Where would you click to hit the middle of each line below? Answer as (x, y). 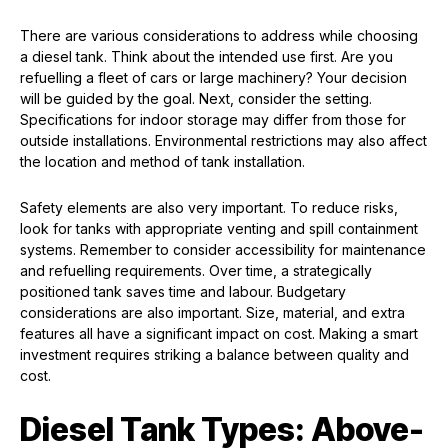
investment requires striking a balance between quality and (214, 355)
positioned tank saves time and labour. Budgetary (183, 292)
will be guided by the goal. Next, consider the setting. (196, 99)
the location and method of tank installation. (162, 162)
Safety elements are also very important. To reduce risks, (209, 208)
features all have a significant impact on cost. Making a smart (219, 334)
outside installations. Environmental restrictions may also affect (223, 141)
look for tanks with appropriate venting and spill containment (219, 229)
